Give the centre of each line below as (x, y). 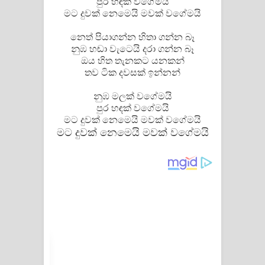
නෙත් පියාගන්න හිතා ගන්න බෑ (132, 37)
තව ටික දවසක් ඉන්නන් (132, 73)
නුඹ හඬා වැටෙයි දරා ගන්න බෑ (132, 49)
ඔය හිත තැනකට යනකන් (132, 61)
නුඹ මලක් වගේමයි (132, 96)
